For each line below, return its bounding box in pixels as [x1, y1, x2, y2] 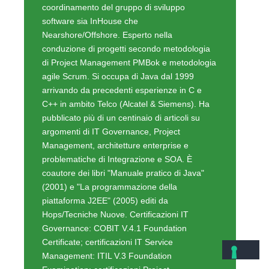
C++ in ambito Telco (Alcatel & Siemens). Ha [42, 20, 210, 31]
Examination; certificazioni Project [42, 186, 169, 196]
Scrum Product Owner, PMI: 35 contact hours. [42, 214, 216, 224]
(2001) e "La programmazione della [42, 103, 177, 113]
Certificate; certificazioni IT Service [42, 159, 173, 169]
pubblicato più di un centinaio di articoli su [42, 34, 200, 44]
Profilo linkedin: [42, 228, 100, 238]
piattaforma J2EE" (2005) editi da [42, 117, 168, 127]
